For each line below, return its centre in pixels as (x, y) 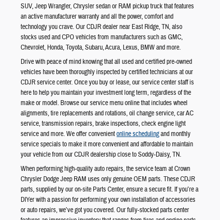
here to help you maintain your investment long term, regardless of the (106, 93)
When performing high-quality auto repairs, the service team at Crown (106, 169)
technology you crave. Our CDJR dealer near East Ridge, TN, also (102, 27)
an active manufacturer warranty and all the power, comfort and (97, 16)
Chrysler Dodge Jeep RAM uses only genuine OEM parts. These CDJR (108, 179)
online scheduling (138, 134)
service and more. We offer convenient (69, 134)
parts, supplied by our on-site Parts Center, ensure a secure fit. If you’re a (110, 189)
